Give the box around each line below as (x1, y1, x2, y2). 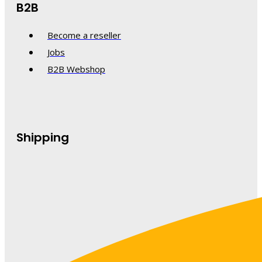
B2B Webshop (47, 63, 105, 75)
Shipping (16, 129, 69, 146)
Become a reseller (47, 29, 121, 41)
